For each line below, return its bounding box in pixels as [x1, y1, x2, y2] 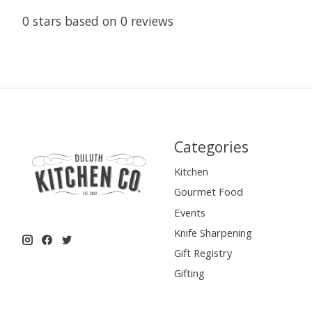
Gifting [173, 266, 205, 281]
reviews [127, 13, 173, 30]
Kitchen [173, 164, 208, 179]
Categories [173, 136, 249, 157]
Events [173, 205, 205, 219]
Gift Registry [173, 245, 232, 260]
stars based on [29, 13, 120, 30]
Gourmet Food [173, 185, 243, 199]
